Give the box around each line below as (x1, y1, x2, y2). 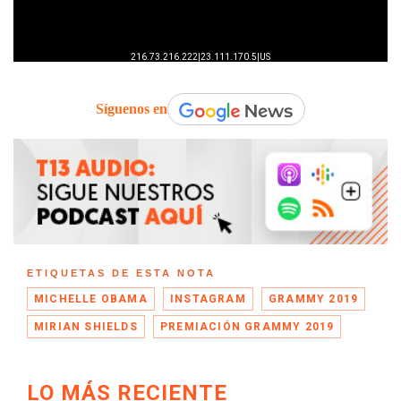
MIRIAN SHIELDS (34, 320, 138, 333)
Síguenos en (96, 101, 167, 117)
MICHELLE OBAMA (34, 292, 148, 305)
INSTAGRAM (170, 292, 246, 305)
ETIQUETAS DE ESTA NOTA (27, 267, 216, 278)
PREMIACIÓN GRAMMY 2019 (160, 320, 335, 333)
